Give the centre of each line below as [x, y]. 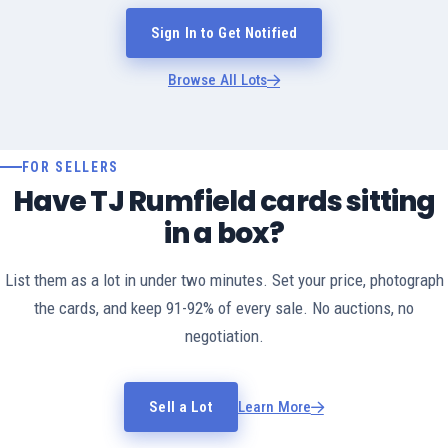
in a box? [224, 234]
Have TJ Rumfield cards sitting [224, 202]
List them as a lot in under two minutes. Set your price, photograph [224, 280]
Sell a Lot [181, 407]
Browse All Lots [217, 80]
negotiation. [224, 336]
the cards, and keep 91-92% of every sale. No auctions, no [224, 308]
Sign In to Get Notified [224, 33]
